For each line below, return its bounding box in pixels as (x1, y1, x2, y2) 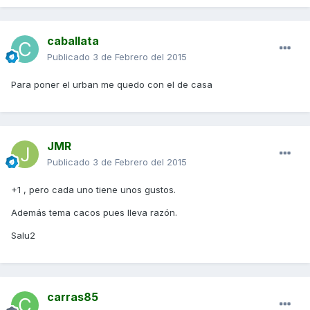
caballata (47, 34, 99, 48)
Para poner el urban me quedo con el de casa (11, 79, 212, 91)
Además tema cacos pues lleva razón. (11, 207, 177, 219)
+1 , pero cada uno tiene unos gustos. (11, 184, 176, 196)
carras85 (47, 290, 98, 304)
